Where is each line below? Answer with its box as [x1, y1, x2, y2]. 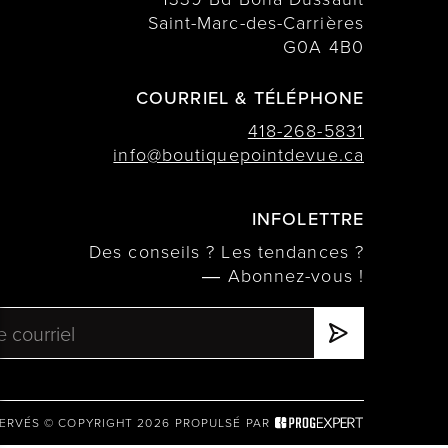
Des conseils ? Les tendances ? [89, 239, 364, 264]
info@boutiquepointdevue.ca [113, 142, 364, 167]
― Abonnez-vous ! [202, 263, 364, 288]
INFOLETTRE [252, 206, 364, 232]
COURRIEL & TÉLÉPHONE [136, 85, 364, 111]
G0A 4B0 [283, 34, 364, 59]
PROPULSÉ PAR [174, 414, 270, 432]
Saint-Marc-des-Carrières [147, 10, 364, 35]
